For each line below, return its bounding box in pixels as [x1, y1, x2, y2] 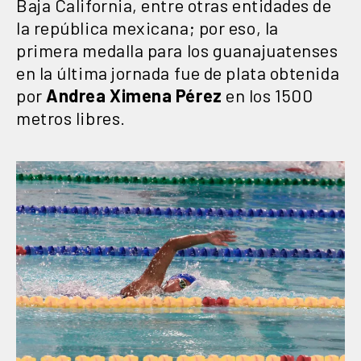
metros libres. [16, 106, 126, 128]
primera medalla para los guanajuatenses [16, 39, 338, 60]
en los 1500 [222, 84, 313, 106]
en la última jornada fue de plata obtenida [16, 61, 340, 83]
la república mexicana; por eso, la [16, 16, 279, 38]
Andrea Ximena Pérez [42, 84, 222, 106]
